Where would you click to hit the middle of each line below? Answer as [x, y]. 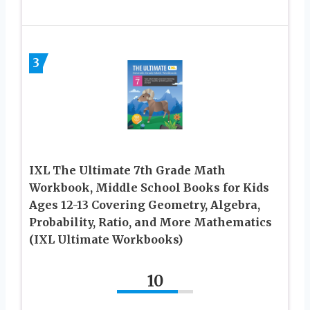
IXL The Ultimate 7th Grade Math [127, 171]
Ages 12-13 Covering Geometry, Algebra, [145, 205]
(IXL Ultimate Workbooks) [106, 240]
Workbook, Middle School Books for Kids [149, 188]
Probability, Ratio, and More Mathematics [151, 222]
